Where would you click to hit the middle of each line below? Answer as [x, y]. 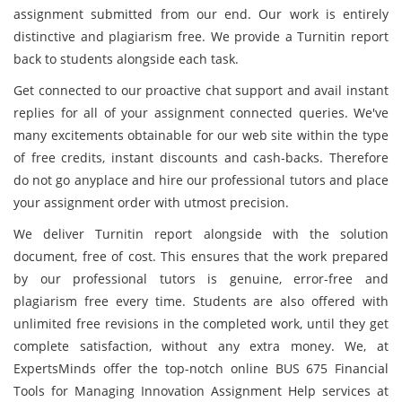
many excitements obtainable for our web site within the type [201, 135]
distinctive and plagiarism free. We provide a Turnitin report [201, 36]
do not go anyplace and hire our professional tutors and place [201, 180]
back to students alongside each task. [126, 59]
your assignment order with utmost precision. [151, 202]
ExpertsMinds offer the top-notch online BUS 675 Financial [201, 368]
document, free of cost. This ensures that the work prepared [201, 256]
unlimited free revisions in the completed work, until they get [201, 323]
